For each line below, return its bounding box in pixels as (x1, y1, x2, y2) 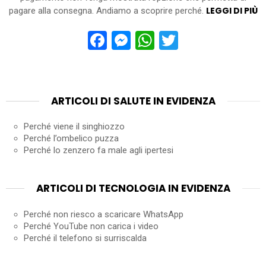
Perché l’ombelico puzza (24, 133, 119, 144)
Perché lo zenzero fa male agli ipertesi (24, 145, 173, 156)
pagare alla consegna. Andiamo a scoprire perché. (8, 5, 206, 17)
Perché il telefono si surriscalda (24, 232, 147, 243)
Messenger (131, 28, 223, 52)
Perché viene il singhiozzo (24, 121, 125, 132)
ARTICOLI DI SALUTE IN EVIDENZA (50, 93, 216, 108)
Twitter (178, 28, 236, 52)
